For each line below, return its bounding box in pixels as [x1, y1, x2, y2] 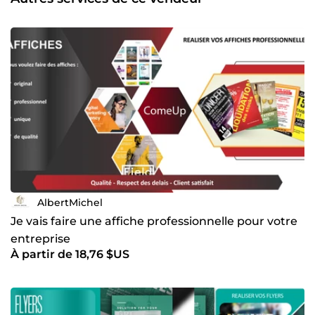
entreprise [11, 232, 70, 246]
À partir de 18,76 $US [11, 247, 129, 262]
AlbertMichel [37, 195, 103, 209]
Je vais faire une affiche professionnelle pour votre [11, 214, 297, 229]
